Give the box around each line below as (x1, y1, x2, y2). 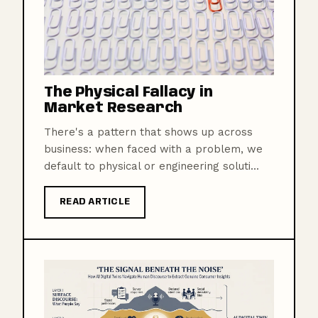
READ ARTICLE (60, 197, 131, 207)
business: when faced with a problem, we (44, 143, 263, 156)
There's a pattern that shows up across (44, 126, 253, 139)
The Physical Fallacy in (44, 86, 213, 101)
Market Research (44, 102, 183, 116)
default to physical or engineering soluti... (44, 160, 259, 173)
